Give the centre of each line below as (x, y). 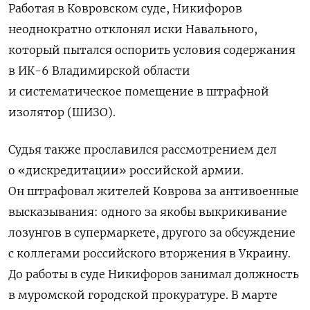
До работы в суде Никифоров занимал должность (154, 274)
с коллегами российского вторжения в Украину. (149, 253)
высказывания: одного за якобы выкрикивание (148, 211)
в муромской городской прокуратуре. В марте (143, 294)
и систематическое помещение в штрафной (139, 91)
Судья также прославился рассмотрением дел (143, 149)
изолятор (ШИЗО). (62, 112)
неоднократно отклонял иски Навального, (133, 29)
